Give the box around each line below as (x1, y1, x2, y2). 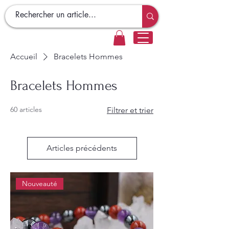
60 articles (10, 104, 42, 114)
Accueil (10, 51, 37, 61)
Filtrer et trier (107, 105, 153, 115)
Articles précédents (47, 143, 117, 153)
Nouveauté (22, 179, 58, 189)
